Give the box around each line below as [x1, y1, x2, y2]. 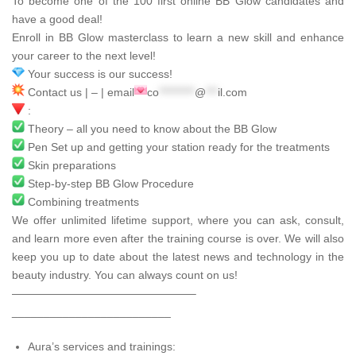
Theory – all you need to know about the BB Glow [25, 122, 277, 135]
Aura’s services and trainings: [28, 339, 176, 353]
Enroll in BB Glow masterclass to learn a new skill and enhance [12, 30, 344, 44]
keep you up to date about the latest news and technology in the [12, 250, 344, 263]
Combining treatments [25, 195, 139, 208]
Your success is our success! [25, 67, 172, 80]
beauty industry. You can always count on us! [12, 268, 238, 281]
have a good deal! [12, 12, 103, 25]
